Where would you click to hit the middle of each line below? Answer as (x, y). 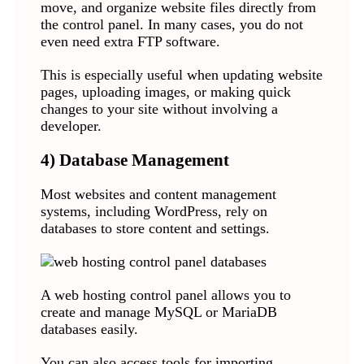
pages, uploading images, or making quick (165, 92)
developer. (71, 126)
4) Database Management (134, 160)
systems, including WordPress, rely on (154, 212)
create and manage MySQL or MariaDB (158, 312)
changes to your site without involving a (159, 109)
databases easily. (91, 329)
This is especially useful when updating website (181, 75)
